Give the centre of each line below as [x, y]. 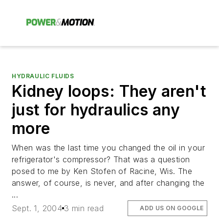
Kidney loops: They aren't [109, 91]
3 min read [84, 208]
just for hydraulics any [96, 110]
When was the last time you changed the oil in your [108, 148]
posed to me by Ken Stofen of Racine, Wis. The [102, 171]
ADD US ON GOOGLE [172, 208]
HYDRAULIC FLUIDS [43, 76]
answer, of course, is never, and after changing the [108, 183]
